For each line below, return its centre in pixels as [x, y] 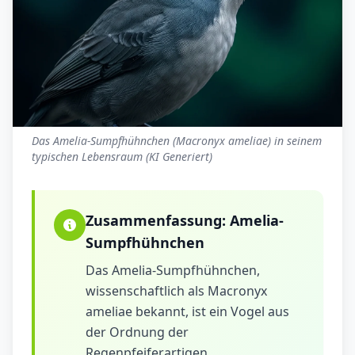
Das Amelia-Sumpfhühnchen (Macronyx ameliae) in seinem [177, 141]
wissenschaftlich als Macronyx [176, 291]
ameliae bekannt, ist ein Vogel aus [187, 312]
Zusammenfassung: [158, 221]
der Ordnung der [137, 332]
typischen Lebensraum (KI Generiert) [122, 157]
